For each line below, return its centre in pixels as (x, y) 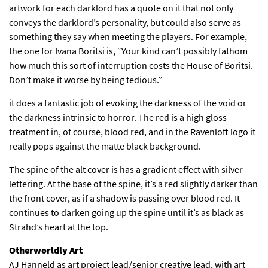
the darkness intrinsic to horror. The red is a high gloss (118, 118)
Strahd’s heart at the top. (59, 227)
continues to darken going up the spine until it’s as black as (127, 213)
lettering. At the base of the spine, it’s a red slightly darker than (133, 184)
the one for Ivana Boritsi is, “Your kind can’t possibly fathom (128, 51)
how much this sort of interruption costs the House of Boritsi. (131, 66)
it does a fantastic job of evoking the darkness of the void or (128, 103)
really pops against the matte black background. (105, 146)
